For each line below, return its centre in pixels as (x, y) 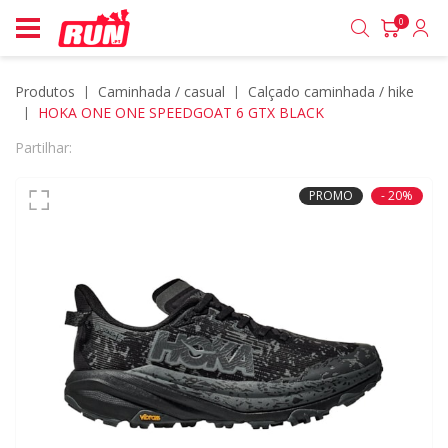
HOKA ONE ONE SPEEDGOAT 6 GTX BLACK (181, 112)
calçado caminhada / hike (335, 91)
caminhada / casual (166, 91)
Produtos (45, 91)
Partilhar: (43, 147)
